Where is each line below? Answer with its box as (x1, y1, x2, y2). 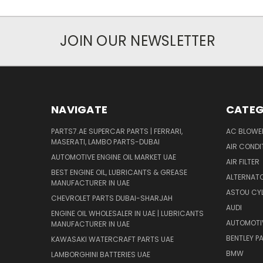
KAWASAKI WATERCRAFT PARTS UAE (51, 234, 174, 244)
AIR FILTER (225, 156, 259, 167)
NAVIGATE (51, 102, 107, 117)
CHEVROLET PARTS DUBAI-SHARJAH (51, 193, 173, 203)
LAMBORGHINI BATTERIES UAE (51, 249, 150, 259)
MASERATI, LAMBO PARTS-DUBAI (51, 136, 160, 147)
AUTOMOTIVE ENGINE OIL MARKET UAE (51, 151, 176, 162)
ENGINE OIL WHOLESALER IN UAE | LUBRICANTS (51, 208, 204, 218)
